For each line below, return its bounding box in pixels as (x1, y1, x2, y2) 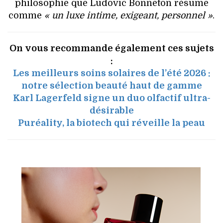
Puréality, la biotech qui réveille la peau (18, 117, 205, 128)
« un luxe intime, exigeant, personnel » (42, 10, 213, 20)
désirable (89, 105, 134, 115)
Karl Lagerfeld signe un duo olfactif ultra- (12, 93, 211, 103)
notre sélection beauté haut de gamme (21, 80, 202, 91)
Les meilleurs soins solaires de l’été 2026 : (12, 68, 211, 78)
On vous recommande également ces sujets (9, 43, 214, 53)
